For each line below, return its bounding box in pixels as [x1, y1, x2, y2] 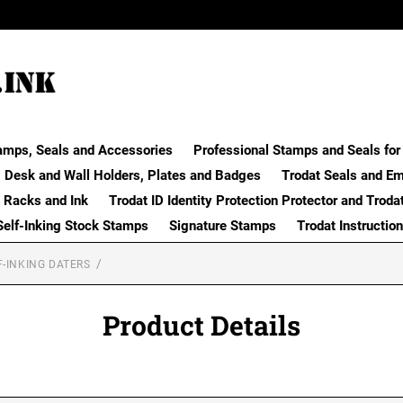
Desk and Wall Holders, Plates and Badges [4, 166, 261, 184]
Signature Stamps [169, 217, 276, 234]
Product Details [103, 307, 300, 343]
